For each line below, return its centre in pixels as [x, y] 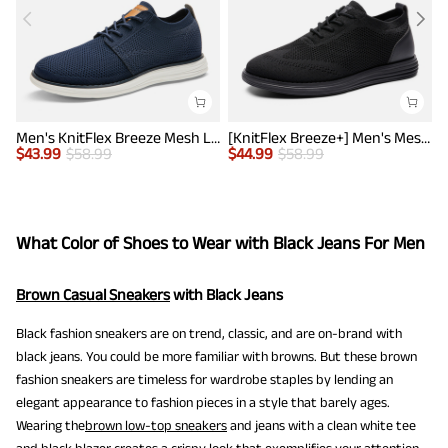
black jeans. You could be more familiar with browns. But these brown [216, 356]
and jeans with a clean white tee [321, 425]
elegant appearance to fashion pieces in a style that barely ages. [203, 402]
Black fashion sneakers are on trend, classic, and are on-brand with [209, 333]
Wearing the [50, 425]
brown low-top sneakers [156, 425]
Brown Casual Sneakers [93, 295]
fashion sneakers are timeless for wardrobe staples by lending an [204, 379]
